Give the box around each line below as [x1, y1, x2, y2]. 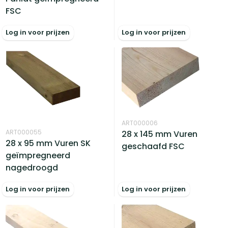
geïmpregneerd [6, 149, 71, 161]
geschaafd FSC [122, 140, 185, 153]
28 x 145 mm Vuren [122, 128, 198, 140]
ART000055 [6, 127, 42, 136]
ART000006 [122, 119, 158, 128]
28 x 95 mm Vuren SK [6, 137, 91, 149]
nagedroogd [6, 161, 59, 174]
